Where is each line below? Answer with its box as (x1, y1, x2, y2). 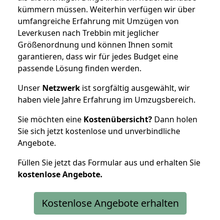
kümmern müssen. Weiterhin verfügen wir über (18, 3, 195, 15)
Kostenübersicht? (83, 113, 152, 125)
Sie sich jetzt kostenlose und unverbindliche (18, 125, 180, 137)
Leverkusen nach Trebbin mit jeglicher (18, 27, 159, 38)
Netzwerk (42, 82, 80, 93)
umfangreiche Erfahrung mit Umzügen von (18, 15, 179, 27)
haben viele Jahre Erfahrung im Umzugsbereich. (18, 94, 195, 105)
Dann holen (152, 113, 197, 125)
